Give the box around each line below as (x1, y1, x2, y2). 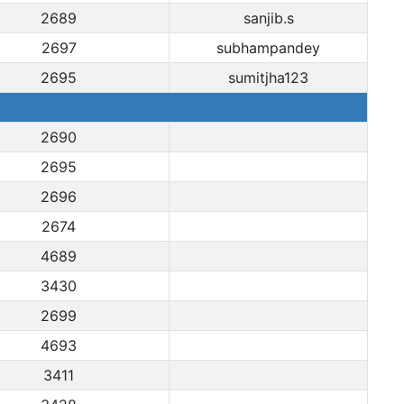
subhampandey (216, 39, 320, 57)
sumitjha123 (228, 69, 308, 87)
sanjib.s (243, 9, 294, 27)
